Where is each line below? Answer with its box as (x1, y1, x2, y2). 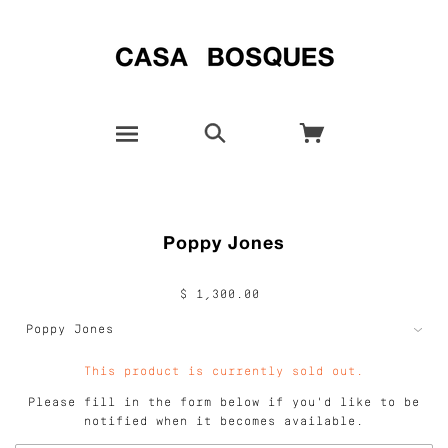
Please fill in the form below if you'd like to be (28, 396, 420, 409)
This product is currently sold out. (84, 365, 364, 378)
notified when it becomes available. (84, 415, 364, 428)
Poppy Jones (163, 230, 285, 253)
